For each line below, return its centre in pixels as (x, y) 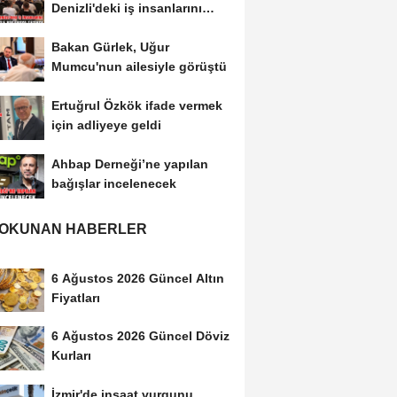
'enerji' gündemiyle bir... (122, 28)
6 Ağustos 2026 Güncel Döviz (140, 336)
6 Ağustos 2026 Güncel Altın (137, 278)
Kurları (71, 356)
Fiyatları (75, 297)
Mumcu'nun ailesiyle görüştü (139, 67)
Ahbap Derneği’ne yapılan (129, 163)
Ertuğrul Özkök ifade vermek (136, 105)
